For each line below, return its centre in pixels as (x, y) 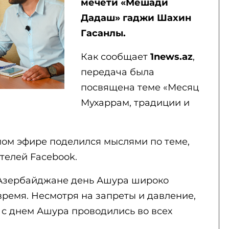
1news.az (171, 57)
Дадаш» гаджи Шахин (136, 18)
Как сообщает (115, 57)
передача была (117, 72)
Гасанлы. (103, 33)
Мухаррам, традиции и (135, 103)
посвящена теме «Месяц (140, 87)
